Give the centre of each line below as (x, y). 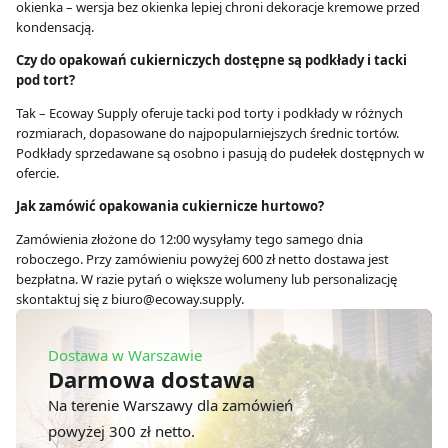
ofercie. (37, 172)
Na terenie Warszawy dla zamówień (170, 404)
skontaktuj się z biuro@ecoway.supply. (130, 298)
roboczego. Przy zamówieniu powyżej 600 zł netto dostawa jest (202, 258)
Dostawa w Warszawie (125, 354)
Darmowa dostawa (151, 378)
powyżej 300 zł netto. (121, 430)
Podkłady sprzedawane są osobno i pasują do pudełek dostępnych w (220, 152)
